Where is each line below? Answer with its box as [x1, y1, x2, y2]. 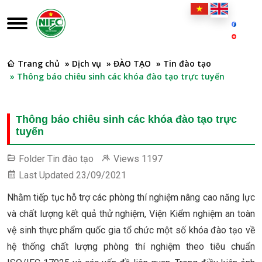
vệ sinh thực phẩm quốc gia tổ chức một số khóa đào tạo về [7, 225, 255, 236]
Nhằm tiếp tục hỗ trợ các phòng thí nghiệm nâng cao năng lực [7, 192, 255, 203]
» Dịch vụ [65, 58, 101, 69]
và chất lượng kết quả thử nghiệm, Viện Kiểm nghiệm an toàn [7, 208, 255, 219]
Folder [19, 153, 45, 164]
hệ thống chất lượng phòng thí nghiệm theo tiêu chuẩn [7, 241, 255, 252]
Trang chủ [18, 58, 60, 69]
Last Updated [19, 170, 74, 181]
